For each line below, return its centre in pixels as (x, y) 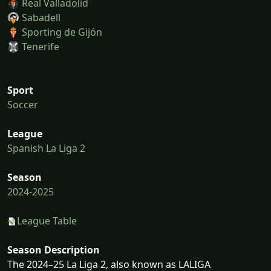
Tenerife (41, 46)
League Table (47, 220)
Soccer (23, 104)
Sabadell (41, 17)
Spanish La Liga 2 (46, 148)
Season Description (54, 250)
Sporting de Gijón (62, 32)
